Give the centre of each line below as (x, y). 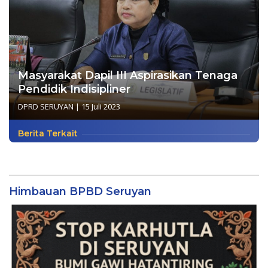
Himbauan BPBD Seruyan (80, 191)
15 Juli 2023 (101, 106)
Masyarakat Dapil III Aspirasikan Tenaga (128, 75)
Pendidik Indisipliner (74, 89)
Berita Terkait (48, 133)
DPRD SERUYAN (46, 106)
